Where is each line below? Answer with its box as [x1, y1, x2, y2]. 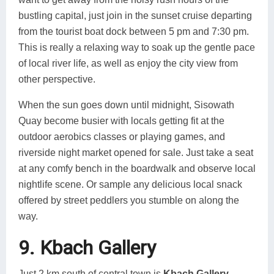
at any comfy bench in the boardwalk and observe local [18, 163, 256, 174]
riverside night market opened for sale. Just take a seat [18, 147, 253, 158]
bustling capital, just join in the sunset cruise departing [18, 10, 252, 21]
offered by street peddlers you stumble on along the [18, 194, 239, 206]
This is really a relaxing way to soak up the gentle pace [18, 42, 255, 53]
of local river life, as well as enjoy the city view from [18, 57, 238, 68]
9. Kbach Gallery [18, 235, 156, 259]
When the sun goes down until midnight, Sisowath [18, 99, 234, 110]
